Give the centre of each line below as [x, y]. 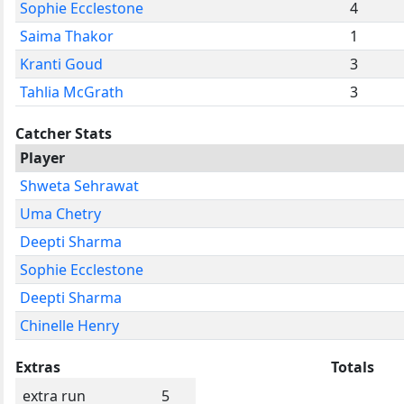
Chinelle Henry [69, 325]
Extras [38, 367]
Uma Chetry [60, 213]
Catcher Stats [64, 133]
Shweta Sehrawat [79, 185]
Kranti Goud [61, 64]
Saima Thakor [67, 36]
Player [42, 157]
